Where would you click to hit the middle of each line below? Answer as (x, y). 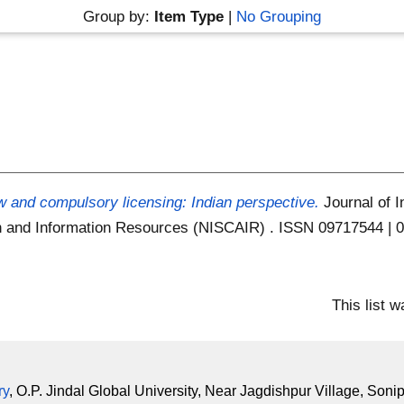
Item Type (188, 16)
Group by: (118, 16)
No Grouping (278, 16)
